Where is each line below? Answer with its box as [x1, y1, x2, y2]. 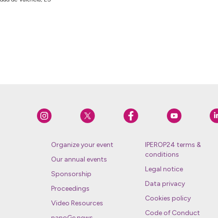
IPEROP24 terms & [145, 141, 201, 149]
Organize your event [51, 141, 113, 149]
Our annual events [51, 155, 107, 164]
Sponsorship [51, 170, 91, 179]
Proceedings [51, 184, 90, 193]
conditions [145, 150, 179, 159]
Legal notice [145, 165, 183, 174]
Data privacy [145, 180, 185, 188]
